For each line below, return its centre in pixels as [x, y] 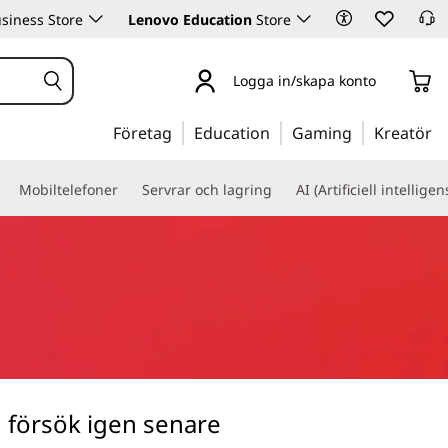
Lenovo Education [190, 19]
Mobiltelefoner [68, 189]
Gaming [322, 133]
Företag [142, 133]
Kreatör [403, 133]
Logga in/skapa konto [304, 80]
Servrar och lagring [207, 189]
